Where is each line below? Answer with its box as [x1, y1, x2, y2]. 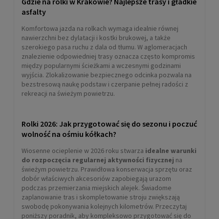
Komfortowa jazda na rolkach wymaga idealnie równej [22, 24, 178, 33]
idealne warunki [144, 146, 197, 155]
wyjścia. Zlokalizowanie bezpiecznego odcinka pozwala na [22, 70, 192, 80]
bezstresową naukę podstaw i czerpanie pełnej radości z [22, 80, 188, 89]
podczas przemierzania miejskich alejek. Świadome [22, 183, 172, 193]
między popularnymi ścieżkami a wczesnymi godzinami [22, 61, 181, 70]
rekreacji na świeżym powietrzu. [22, 89, 115, 98]
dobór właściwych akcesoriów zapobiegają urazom [22, 174, 171, 183]
